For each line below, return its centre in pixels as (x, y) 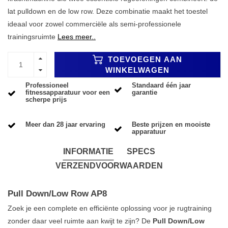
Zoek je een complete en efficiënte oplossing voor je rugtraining (110, 208)
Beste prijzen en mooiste (171, 125)
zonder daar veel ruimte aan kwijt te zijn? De (80, 221)
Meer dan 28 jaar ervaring (65, 125)
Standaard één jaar (161, 85)
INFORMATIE (88, 151)
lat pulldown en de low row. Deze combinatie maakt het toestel (108, 11)
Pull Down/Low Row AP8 (57, 193)
